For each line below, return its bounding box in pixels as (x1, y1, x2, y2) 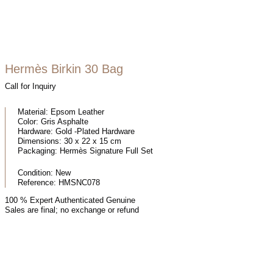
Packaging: (18, 146, 58, 155)
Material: (18, 107, 49, 116)
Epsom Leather (48, 107, 105, 116)
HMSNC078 (58, 177, 101, 187)
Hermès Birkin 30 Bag (5, 62, 123, 76)
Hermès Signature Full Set (57, 146, 154, 155)
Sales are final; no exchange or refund (5, 205, 139, 214)
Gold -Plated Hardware (53, 126, 135, 136)
